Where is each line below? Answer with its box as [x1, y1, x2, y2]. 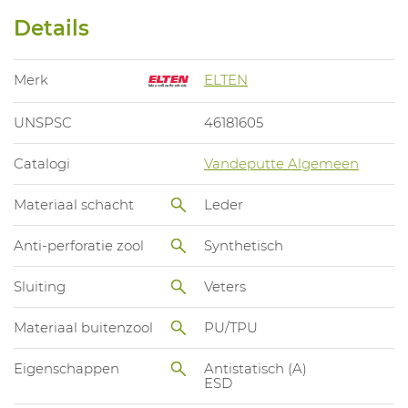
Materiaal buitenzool [14, 318, 153, 336]
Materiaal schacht [14, 195, 134, 213]
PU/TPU [204, 318, 258, 336]
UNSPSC [14, 113, 72, 131]
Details [14, 15, 89, 42]
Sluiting [14, 277, 66, 295]
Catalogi [14, 154, 70, 172]
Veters [204, 277, 246, 295]
